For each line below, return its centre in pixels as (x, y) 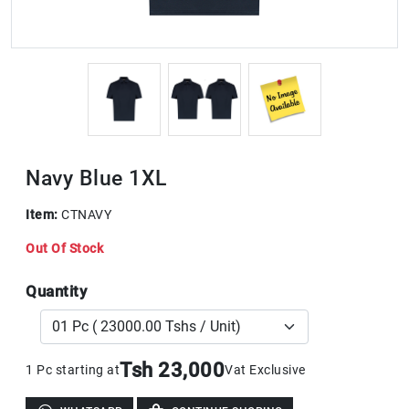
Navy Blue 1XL (96, 178)
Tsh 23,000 (172, 370)
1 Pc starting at (73, 370)
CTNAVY (86, 214)
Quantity (56, 291)
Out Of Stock (64, 248)
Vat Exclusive (265, 370)
